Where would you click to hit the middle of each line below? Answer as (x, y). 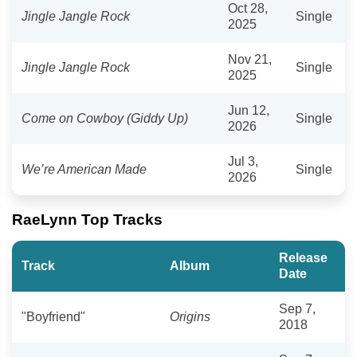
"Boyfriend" (53, 316)
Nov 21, (250, 59)
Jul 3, (243, 161)
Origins (190, 316)
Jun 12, (249, 110)
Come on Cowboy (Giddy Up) (105, 118)
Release (303, 257)
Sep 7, (297, 308)
